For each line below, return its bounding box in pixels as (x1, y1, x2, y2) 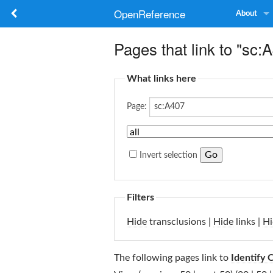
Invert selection (140, 151, 197, 160)
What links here (127, 74, 196, 83)
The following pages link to (114, 253, 231, 263)
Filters (127, 193, 154, 202)
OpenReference (114, 6, 185, 21)
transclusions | (147, 217, 213, 227)
